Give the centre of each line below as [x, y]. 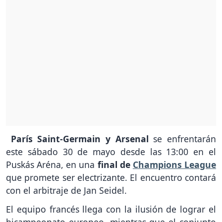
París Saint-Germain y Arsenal [77, 139]
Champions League [174, 164]
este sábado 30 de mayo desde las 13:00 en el [111, 151]
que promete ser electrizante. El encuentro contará [111, 177]
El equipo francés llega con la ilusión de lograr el [111, 209]
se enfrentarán [182, 139]
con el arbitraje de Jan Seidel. [66, 190]
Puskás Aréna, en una [51, 164]
